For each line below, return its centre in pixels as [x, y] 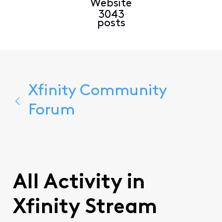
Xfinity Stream [85, 208]
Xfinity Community [97, 91]
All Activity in [79, 183]
